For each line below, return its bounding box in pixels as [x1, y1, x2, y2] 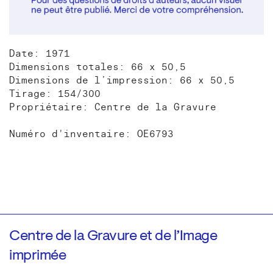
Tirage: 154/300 [9, 87, 101, 100]
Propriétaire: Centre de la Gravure [9, 101, 216, 113]
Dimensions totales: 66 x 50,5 [9, 60, 186, 73]
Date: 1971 [9, 47, 70, 60]
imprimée [9, 248, 66, 263]
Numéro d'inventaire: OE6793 [9, 127, 174, 140]
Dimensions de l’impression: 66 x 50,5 [9, 74, 235, 87]
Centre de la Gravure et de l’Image [9, 229, 217, 244]
